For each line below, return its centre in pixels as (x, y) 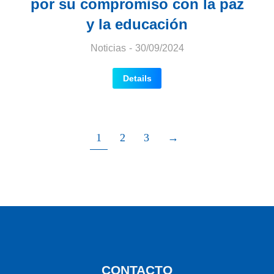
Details (137, 78)
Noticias (108, 48)
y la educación (137, 24)
